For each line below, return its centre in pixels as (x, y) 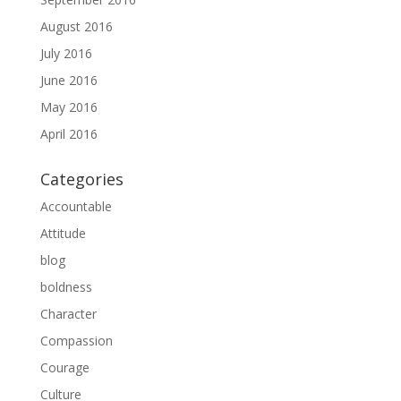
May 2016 (68, 107)
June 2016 (68, 81)
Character (68, 314)
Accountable (76, 207)
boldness (66, 287)
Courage (64, 368)
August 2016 (76, 27)
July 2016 (66, 54)
